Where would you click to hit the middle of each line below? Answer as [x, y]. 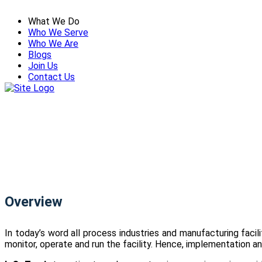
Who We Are [53, 44]
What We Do [54, 21]
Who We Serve [58, 32]
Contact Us [51, 77]
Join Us [43, 66]
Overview [34, 202]
